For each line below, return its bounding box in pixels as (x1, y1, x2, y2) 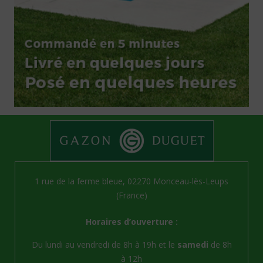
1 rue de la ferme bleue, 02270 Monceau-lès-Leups (35, 175, 228, 187)
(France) (116, 189, 147, 201)
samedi (177, 238, 208, 250)
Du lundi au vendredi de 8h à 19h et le (31, 238, 177, 250)
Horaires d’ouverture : (85, 215, 178, 227)
